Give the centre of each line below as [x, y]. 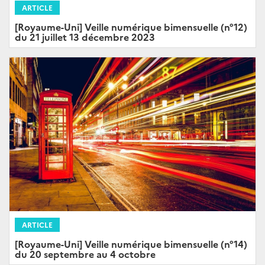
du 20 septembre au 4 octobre [85, 254]
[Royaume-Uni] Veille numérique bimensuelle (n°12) [131, 27]
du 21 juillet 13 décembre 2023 [85, 37]
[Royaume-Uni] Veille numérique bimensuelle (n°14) [131, 244]
